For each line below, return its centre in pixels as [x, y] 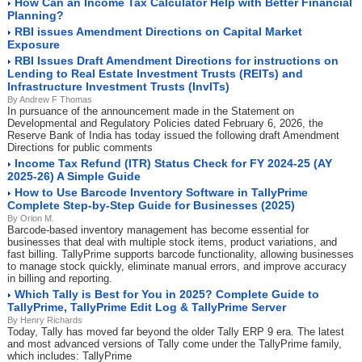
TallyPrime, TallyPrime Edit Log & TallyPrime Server [147, 307]
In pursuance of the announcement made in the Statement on [151, 111]
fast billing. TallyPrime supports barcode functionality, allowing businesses [181, 254]
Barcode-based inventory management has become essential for [158, 230]
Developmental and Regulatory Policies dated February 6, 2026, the [165, 123]
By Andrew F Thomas [50, 99]
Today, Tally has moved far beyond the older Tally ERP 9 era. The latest [176, 332]
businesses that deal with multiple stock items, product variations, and [172, 242]
